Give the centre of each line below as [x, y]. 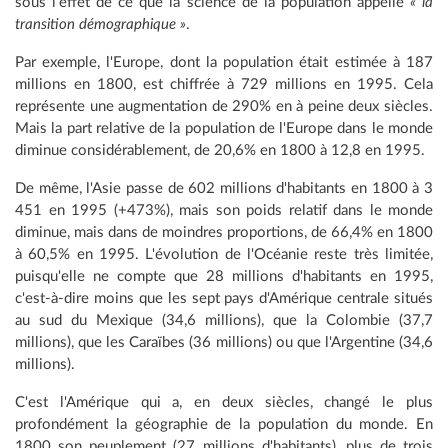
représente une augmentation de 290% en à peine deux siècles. [224, 107]
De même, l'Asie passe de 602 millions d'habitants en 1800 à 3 [224, 189]
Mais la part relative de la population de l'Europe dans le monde [224, 129]
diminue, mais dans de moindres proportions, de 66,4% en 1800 [224, 233]
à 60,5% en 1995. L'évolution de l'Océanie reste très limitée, [224, 255]
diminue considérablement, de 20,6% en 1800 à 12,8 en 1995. [220, 151]
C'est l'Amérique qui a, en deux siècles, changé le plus [224, 403]
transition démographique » [100, 25]
